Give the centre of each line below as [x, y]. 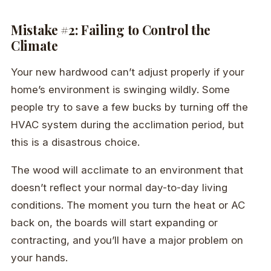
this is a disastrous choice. [75, 142]
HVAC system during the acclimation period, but [127, 125]
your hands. [39, 258]
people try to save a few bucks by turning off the [129, 107]
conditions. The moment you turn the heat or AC [128, 205]
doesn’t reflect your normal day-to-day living [119, 188]
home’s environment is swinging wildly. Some [120, 90]
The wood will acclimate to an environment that [127, 170]
